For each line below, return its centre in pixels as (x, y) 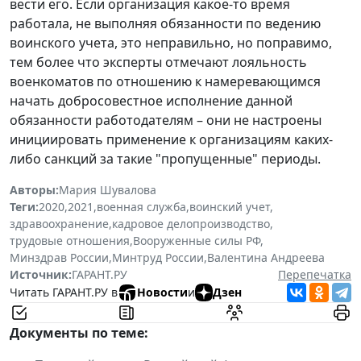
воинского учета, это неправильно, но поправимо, (171, 42)
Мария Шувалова (108, 189)
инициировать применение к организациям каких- (171, 139)
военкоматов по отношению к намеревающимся (165, 81)
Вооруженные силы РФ (197, 240)
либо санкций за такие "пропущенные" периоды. (165, 158)
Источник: (41, 274)
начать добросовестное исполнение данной (151, 100)
